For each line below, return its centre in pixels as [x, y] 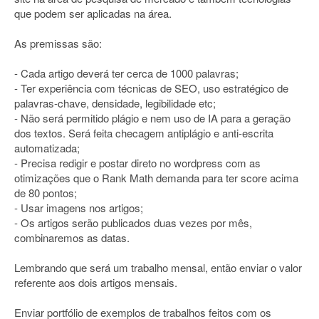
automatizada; [47, 148]
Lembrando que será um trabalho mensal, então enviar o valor [158, 267]
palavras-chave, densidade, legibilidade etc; [115, 103]
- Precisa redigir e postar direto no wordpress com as [137, 163]
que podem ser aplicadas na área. [93, 13]
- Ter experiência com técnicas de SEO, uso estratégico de [151, 88]
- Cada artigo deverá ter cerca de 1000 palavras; [126, 73]
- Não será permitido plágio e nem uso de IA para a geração [152, 118]
